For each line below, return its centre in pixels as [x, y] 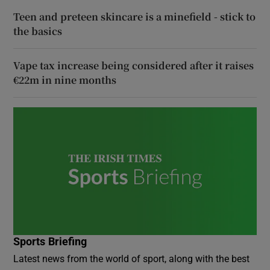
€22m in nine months [65, 80]
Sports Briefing [50, 242]
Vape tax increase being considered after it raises [134, 66]
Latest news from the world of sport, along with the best [132, 259]
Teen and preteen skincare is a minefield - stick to [135, 17]
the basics [38, 31]
